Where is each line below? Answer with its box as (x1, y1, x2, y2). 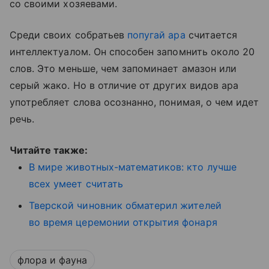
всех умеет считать (29, 178, 123, 190)
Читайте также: (10, 144, 88, 156)
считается (185, 29, 238, 41)
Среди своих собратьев (10, 29, 128, 41)
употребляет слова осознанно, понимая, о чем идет (10, 96, 259, 108)
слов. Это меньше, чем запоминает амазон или (10, 62, 237, 74)
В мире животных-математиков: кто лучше (29, 161, 237, 173)
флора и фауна (17, 254, 87, 266)
